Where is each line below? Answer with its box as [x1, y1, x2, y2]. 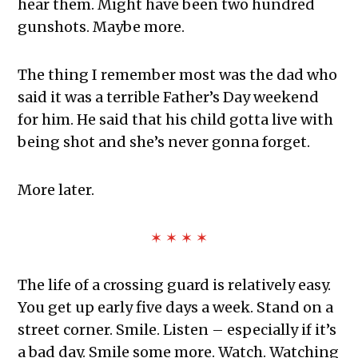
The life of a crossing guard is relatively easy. [18, 276, 332, 295]
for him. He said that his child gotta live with [18, 110, 334, 129]
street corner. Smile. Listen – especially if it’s [18, 320, 337, 340]
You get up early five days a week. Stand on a [18, 298, 334, 317]
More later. [18, 181, 95, 200]
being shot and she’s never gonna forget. [18, 133, 311, 152]
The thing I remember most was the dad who [18, 66, 338, 85]
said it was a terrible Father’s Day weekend [18, 88, 320, 107]
